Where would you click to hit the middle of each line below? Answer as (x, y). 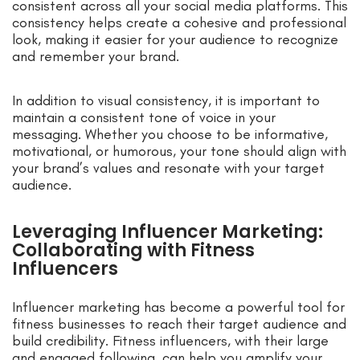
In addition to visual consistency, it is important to (166, 101)
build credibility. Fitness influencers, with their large (170, 341)
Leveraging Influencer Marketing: (168, 232)
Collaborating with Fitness (133, 251)
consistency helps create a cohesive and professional (179, 23)
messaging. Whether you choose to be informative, (170, 135)
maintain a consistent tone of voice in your (144, 118)
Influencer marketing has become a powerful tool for (178, 307)
